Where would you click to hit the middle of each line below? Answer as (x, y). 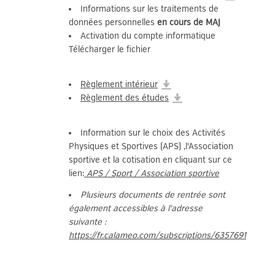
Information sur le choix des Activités (153, 133)
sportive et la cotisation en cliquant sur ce (150, 160)
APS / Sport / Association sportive (153, 173)
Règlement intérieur (119, 84)
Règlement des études (125, 98)
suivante (85, 222)
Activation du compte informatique (148, 36)
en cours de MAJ (189, 22)
